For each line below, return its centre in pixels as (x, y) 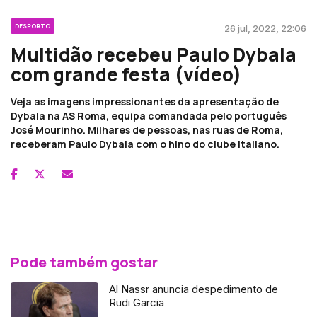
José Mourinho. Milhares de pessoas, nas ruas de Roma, (147, 129)
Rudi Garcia (137, 302)
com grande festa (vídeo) (126, 74)
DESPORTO (33, 25)
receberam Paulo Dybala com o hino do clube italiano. (145, 144)
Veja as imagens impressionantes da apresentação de (145, 101)
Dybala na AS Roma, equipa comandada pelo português (149, 115)
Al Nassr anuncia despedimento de (194, 289)
